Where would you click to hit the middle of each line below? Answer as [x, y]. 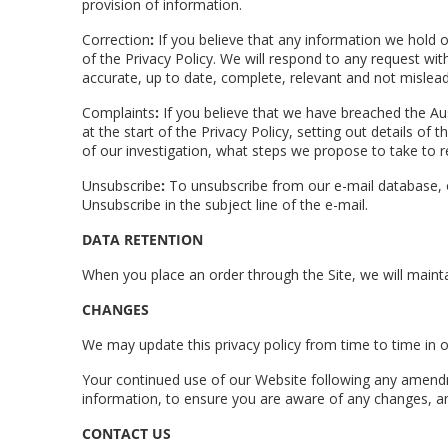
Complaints [118, 112]
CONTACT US [126, 433]
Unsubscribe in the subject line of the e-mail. [225, 204]
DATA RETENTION [142, 239]
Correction [116, 39]
